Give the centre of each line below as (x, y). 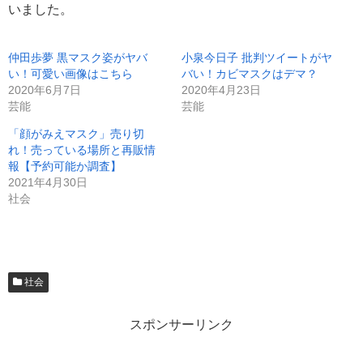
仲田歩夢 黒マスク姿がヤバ (78, 58)
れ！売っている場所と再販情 (82, 150)
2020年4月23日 (221, 90)
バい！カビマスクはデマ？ (250, 74)
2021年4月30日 (48, 183)
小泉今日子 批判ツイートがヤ (257, 58)
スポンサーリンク (181, 325)
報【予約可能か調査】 (65, 167)
